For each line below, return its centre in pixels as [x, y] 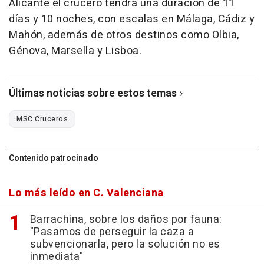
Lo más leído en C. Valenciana [86, 193]
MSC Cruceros [42, 119]
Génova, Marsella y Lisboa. [75, 51]
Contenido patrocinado [54, 159]
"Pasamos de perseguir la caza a [112, 232]
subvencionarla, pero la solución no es [125, 245]
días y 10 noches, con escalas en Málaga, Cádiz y [132, 19]
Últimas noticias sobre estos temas [93, 94]
